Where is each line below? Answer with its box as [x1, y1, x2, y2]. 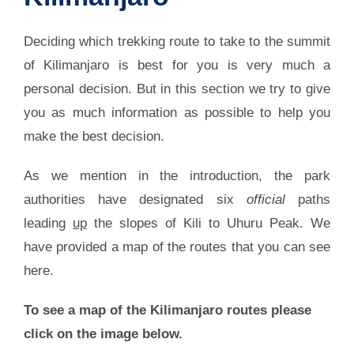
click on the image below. [23, 326, 183, 341]
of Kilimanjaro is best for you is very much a [23, 57, 331, 73]
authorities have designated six [23, 191, 247, 207]
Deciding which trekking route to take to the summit [23, 33, 331, 49]
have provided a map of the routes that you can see [23, 239, 331, 254]
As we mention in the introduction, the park [23, 168, 331, 183]
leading [23, 215, 73, 231]
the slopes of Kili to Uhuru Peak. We [87, 215, 331, 231]
